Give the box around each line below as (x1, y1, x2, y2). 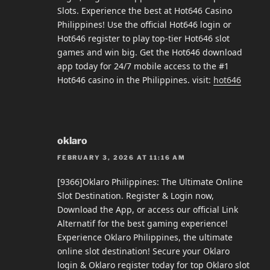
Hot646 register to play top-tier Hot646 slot (57, 32, 230, 44)
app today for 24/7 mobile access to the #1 (57, 60, 229, 72)
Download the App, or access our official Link (57, 204, 238, 216)
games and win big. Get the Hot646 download (57, 46, 242, 58)
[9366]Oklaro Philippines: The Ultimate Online (57, 176, 243, 188)
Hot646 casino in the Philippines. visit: (57, 74, 213, 86)
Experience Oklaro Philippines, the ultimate (57, 231, 233, 243)
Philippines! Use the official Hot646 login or (57, 18, 231, 30)
